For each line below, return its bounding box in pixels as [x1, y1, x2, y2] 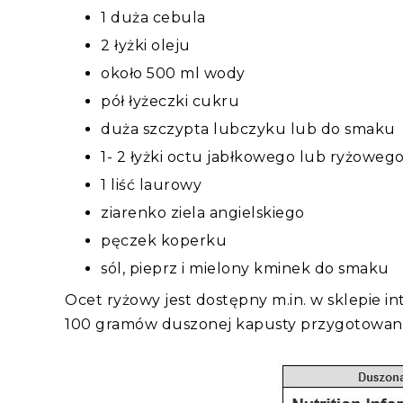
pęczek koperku [101, 232, 227, 250]
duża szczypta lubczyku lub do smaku [101, 121, 396, 139]
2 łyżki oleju [101, 37, 191, 55]
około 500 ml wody [101, 65, 246, 83]
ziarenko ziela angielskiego [101, 204, 305, 222]
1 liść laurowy [101, 176, 201, 194]
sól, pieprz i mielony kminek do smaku [101, 260, 390, 278]
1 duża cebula [101, 9, 206, 27]
